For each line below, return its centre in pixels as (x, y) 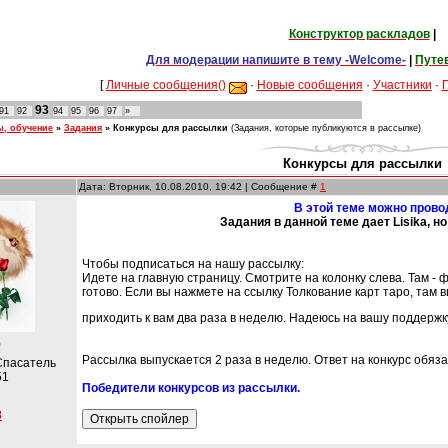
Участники (402, 84)
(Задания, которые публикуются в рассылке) (326, 128)
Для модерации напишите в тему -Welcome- (276, 60)
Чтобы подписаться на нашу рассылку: (193, 264)
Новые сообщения (309, 84)
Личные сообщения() (165, 84)
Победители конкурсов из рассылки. (191, 388)
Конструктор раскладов (359, 34)
